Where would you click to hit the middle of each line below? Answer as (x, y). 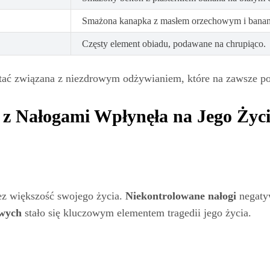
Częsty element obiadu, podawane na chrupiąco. (174, 44)
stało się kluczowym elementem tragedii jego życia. (137, 212)
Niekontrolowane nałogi (181, 196)
